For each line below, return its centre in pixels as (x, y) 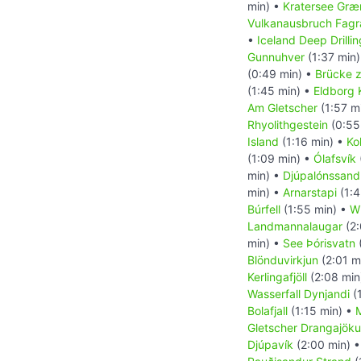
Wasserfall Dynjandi (299, 294)
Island (263, 142)
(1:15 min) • (322, 311)
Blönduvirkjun (283, 260)
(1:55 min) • (315, 210)
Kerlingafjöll (277, 277)
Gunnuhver (276, 57)
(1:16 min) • (313, 142)
